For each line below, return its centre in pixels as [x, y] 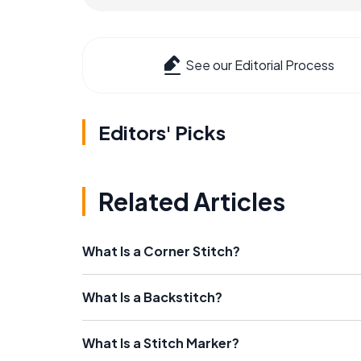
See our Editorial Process [260, 65]
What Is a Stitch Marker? [161, 343]
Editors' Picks [162, 133]
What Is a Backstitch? [152, 297]
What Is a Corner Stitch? [161, 251]
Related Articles [192, 202]
